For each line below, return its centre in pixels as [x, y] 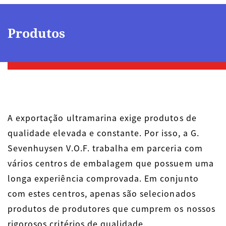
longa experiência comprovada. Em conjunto [103, 178]
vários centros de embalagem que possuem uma [111, 163]
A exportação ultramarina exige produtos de [102, 117]
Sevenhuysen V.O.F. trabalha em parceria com [105, 148]
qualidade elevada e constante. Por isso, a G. [103, 132]
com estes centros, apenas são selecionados [102, 193]
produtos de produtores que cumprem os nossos [111, 208]
